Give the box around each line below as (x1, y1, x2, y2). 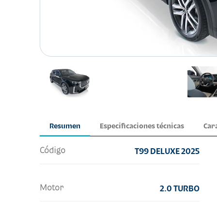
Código (40, 145, 65, 155)
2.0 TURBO (160, 184, 200, 193)
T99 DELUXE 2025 (135, 146, 200, 156)
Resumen (49, 122, 80, 130)
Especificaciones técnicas (100, 122, 184, 130)
